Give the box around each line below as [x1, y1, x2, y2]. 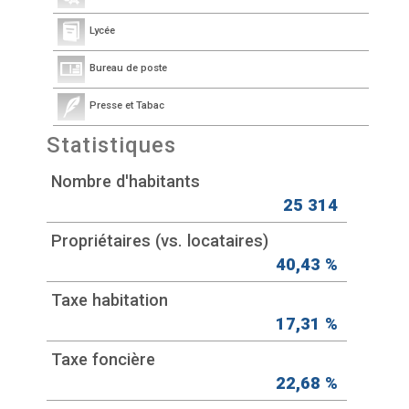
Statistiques [47, 132, 176, 159]
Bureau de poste [89, 62, 168, 75]
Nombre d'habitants [51, 172, 200, 192]
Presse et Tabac [89, 100, 165, 112]
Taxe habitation [51, 290, 168, 310]
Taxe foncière [51, 350, 155, 370]
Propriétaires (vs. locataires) [51, 231, 268, 251]
